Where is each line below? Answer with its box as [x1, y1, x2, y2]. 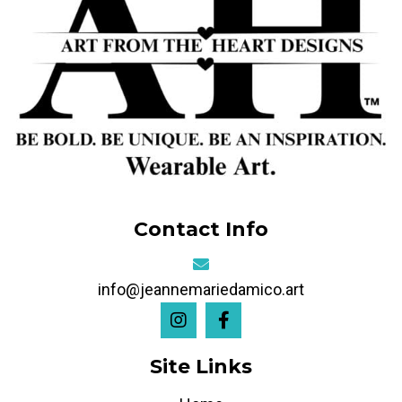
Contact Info [134, 216, 268, 241]
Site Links [150, 354, 252, 379]
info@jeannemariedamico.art [98, 279, 304, 299]
